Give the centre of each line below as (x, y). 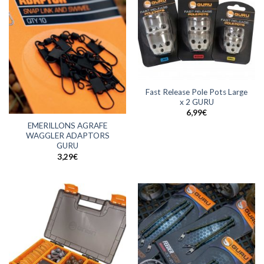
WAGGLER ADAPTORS (67, 136)
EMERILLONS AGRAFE (67, 126)
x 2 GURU (197, 102)
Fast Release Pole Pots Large (197, 92)
